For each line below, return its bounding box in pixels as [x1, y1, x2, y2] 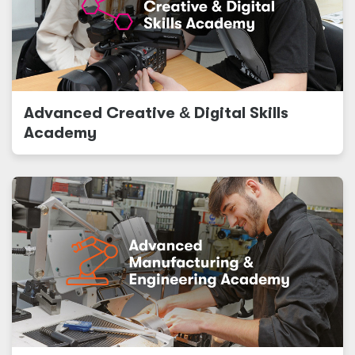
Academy [24, 124, 97, 142]
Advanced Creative [24, 104, 179, 122]
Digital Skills [190, 104, 288, 122]
